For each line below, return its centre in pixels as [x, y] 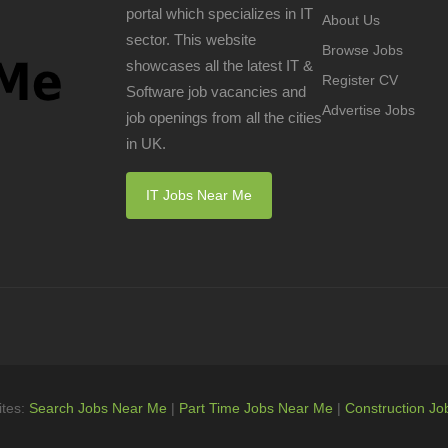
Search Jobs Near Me [97, 408]
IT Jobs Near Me [198, 195]
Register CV [360, 80]
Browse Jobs [363, 50]
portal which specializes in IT [219, 13]
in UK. [145, 143]
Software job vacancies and [215, 91]
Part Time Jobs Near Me [255, 408]
